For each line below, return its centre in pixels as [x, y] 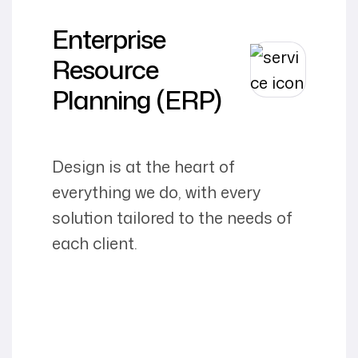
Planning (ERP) [137, 99]
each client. [95, 243]
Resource [105, 69]
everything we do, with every [156, 191]
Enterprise [109, 38]
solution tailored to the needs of [172, 217]
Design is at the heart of [143, 166]
